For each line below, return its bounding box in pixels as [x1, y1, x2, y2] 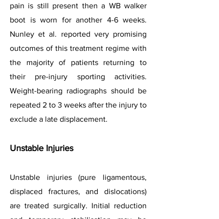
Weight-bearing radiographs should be [10, 87, 147, 95]
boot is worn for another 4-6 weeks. [10, 16, 147, 24]
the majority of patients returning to [10, 58, 147, 66]
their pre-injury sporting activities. [10, 72, 147, 81]
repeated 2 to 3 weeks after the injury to [10, 101, 147, 109]
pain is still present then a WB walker [10, 1, 147, 10]
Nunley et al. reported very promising [10, 30, 147, 38]
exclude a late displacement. [10, 115, 108, 123]
